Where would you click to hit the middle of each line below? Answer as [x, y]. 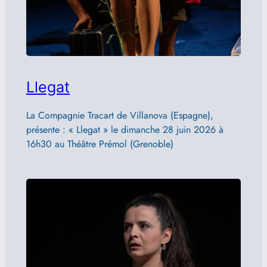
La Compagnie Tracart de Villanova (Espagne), [119, 116]
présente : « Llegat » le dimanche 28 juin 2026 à [125, 130]
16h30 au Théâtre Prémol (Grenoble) [100, 144]
